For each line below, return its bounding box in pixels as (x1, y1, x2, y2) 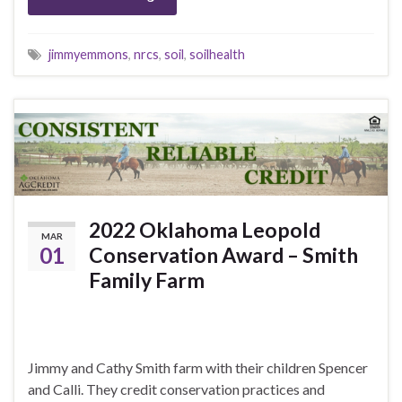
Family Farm (89, 267, 205, 293)
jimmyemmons (48, 46, 128, 62)
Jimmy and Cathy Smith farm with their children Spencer (28, 358, 368, 376)
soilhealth (189, 46, 245, 62)
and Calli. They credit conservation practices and (28, 380, 325, 398)
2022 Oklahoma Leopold (89, 216, 320, 242)
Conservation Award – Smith (89, 241, 358, 267)
